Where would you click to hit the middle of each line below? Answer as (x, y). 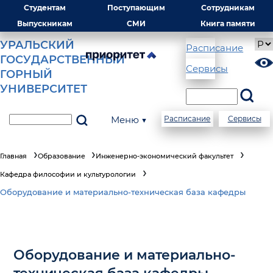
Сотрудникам (228, 8)
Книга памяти (228, 23)
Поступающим (136, 8)
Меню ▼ (129, 120)
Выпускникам (45, 23)
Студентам (45, 8)
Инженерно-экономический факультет (165, 156)
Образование (61, 156)
